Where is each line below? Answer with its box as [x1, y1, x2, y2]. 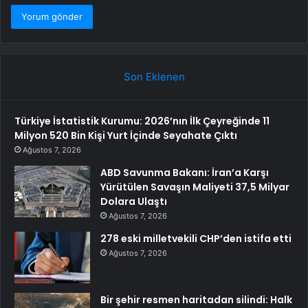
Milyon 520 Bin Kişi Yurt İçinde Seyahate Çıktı [14, 129, 237, 143]
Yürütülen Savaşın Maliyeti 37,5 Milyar [100, 180, 289, 195]
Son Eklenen [123, 70, 185, 84]
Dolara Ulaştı [100, 195, 167, 209]
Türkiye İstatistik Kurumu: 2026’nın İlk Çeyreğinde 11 [14, 114, 269, 129]
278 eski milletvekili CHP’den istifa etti [100, 232, 291, 246]
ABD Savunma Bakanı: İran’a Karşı [100, 166, 269, 180]
